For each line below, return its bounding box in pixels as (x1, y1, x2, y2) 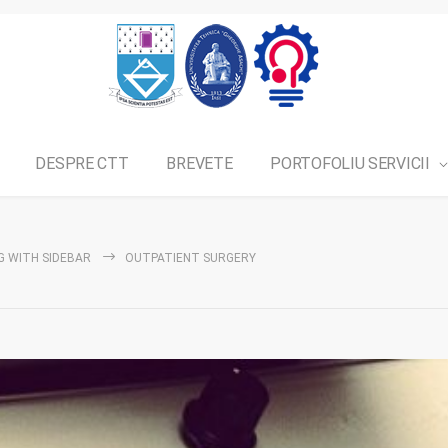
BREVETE (166, 154, 233, 174)
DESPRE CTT (35, 154, 129, 174)
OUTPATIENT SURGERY (125, 251, 256, 266)
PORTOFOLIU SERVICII (270, 154, 430, 174)
